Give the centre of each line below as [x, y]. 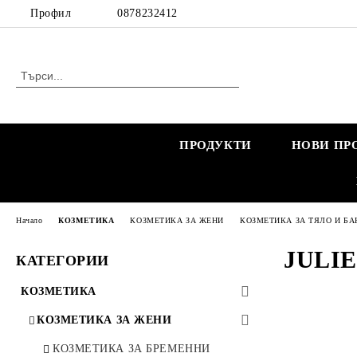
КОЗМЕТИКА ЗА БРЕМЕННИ [131, 349]
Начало [29, 220]
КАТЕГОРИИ [63, 261]
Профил [51, 13]
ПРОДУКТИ [216, 145]
